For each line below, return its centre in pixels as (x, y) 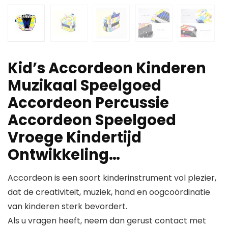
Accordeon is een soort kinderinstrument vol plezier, (112, 178)
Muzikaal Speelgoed (84, 86)
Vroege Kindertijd (75, 138)
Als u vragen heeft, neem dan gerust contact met (107, 221)
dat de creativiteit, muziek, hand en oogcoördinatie (109, 192)
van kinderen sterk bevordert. (67, 207)
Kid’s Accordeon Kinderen (107, 68)
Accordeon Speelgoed (92, 120)
